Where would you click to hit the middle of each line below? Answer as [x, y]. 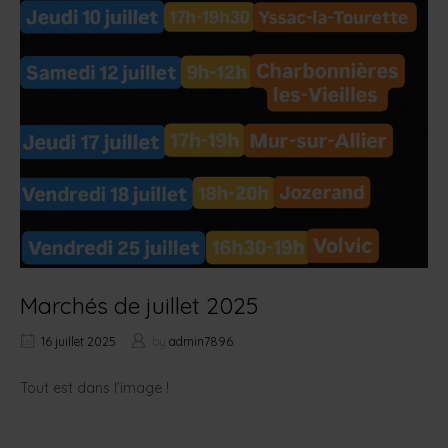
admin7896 [201, 342]
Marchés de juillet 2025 [139, 306]
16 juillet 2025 [78, 342]
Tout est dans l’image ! [94, 388]
